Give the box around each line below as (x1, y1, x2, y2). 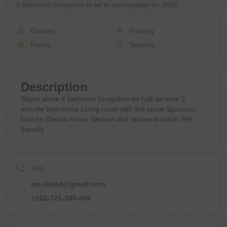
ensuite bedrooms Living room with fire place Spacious (21, 105, 196, 113)
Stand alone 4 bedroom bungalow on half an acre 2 (21, 95, 185, 103)
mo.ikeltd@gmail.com (31, 180, 105, 188)
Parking (127, 27, 154, 35)
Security (127, 41, 155, 49)
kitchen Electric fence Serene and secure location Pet (21, 115, 192, 123)
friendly (21, 125, 44, 133)
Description (21, 80, 88, 94)
